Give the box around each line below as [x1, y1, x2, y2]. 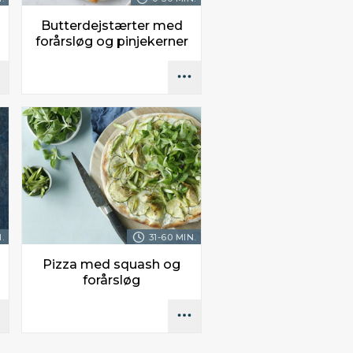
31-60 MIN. [148, 232, 196, 243]
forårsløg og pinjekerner [35, 33, 188, 49]
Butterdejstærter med [40, 17, 183, 33]
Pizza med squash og [43, 257, 181, 273]
